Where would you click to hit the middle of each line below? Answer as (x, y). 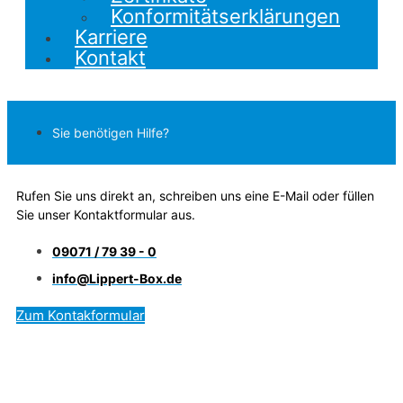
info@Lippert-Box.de (117, 278)
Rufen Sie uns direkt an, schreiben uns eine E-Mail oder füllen (195, 195)
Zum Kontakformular (81, 315)
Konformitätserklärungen (225, 16)
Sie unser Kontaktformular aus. (106, 214)
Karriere (111, 36)
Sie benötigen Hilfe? (111, 132)
